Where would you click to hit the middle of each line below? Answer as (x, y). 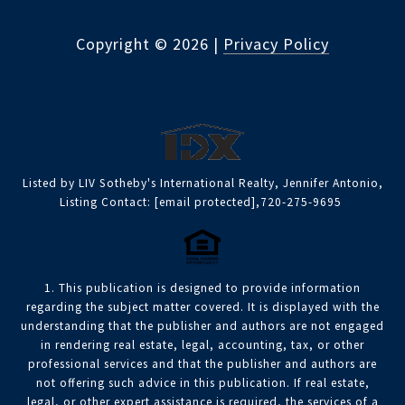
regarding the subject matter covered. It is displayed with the (202, 307)
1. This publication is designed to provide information (202, 288)
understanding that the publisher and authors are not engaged (202, 326)
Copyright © (122, 44)
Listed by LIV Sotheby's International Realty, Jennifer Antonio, (202, 184)
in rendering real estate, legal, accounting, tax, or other (202, 345)
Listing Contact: (107, 202)
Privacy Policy (276, 44)
